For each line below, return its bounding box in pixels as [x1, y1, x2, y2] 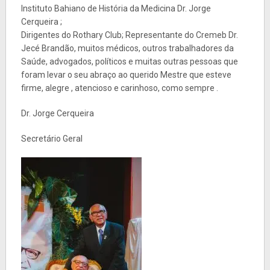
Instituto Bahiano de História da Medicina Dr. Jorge [20, 3, 211, 13]
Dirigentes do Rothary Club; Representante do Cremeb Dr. [20, 30, 238, 40]
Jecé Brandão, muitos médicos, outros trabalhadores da [20, 43, 234, 53]
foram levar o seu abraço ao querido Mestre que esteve [20, 69, 231, 80]
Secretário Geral [20, 133, 83, 143]
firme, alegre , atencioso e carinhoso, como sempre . [20, 83, 218, 93]
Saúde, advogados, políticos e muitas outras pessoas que [20, 56, 238, 66]
